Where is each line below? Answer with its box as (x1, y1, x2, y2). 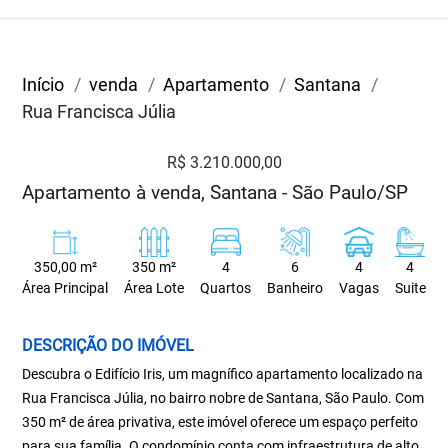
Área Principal (22, 280, 109, 297)
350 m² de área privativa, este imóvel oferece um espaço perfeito (22, 414, 419, 430)
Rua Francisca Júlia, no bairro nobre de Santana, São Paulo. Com (22, 390, 425, 406)
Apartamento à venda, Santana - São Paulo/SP (22, 181, 409, 204)
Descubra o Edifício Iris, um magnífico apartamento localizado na (22, 366, 424, 382)
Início (22, 74, 65, 95)
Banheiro (266, 280, 323, 297)
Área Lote (124, 280, 185, 297)
